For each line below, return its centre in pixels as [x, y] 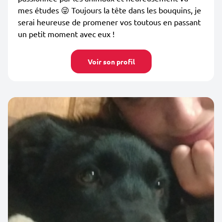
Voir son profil [111, 61]
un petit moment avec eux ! [66, 34]
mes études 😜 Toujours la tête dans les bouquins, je [110, 10]
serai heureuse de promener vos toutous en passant [109, 22]
